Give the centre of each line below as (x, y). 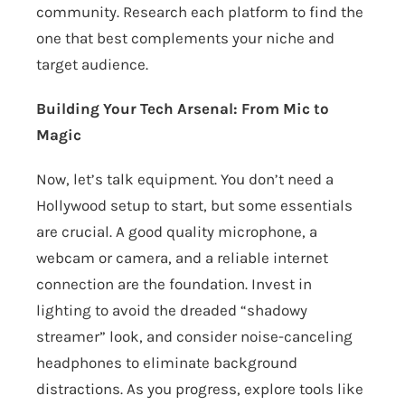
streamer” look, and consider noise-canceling (194, 337)
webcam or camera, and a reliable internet (182, 258)
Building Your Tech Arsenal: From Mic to (183, 109)
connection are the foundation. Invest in (174, 284)
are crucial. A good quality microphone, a (177, 232)
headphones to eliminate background (167, 363)
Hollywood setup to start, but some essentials (194, 206)
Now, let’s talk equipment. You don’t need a (185, 179)
